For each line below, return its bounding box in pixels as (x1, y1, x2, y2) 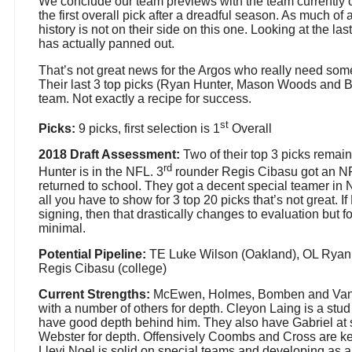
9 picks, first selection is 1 (75, 122, 220, 136)
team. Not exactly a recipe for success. (38, 91, 251, 105)
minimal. (38, 222, 86, 236)
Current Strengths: (38, 288, 153, 302)
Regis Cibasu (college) (38, 262, 167, 276)
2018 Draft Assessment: (38, 148, 180, 162)
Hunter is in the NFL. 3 (38, 165, 163, 179)
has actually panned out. (38, 36, 174, 50)
